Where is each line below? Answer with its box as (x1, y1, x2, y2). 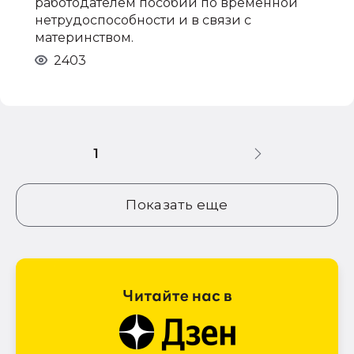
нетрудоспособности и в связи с (35, 12, 251, 28)
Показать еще (126, 196, 228, 213)
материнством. (35, 29, 134, 45)
